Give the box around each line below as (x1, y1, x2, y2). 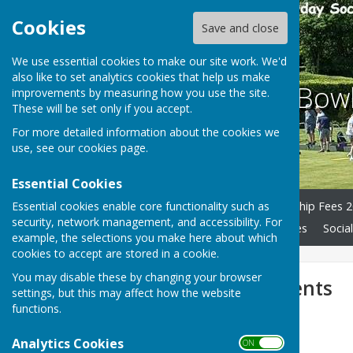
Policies (269, 221, 307, 236)
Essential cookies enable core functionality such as (12, 198, 269, 214)
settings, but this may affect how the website (12, 284, 241, 300)
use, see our (12, 140, 78, 156)
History (196, 199, 234, 214)
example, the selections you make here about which (12, 229, 277, 245)
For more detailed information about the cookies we (12, 124, 280, 140)
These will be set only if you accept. (12, 101, 192, 117)
